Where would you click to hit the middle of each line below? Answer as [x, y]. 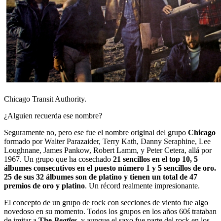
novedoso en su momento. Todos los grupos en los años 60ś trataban [110, 212]
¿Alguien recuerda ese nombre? [53, 116]
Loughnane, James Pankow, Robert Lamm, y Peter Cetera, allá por [108, 150]
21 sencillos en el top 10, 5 [155, 159]
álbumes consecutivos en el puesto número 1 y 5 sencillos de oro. [110, 168]
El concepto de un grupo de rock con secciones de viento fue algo [106, 203]
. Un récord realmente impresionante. [142, 186]
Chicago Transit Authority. [45, 99]
